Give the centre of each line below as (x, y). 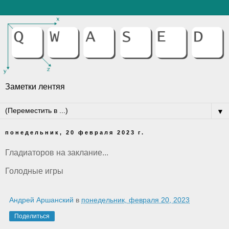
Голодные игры (34, 171)
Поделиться (32, 216)
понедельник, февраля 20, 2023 (135, 200)
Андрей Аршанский (41, 200)
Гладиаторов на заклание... (57, 152)
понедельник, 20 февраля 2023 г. (75, 133)
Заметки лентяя (35, 87)
